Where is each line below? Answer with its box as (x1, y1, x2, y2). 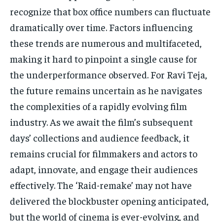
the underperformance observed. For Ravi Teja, (10, 68, 207, 80)
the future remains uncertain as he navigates (10, 83, 202, 96)
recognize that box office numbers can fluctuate (10, 4, 211, 17)
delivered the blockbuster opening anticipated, (10, 194, 209, 207)
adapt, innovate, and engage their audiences (10, 162, 198, 175)
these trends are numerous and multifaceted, (10, 36, 202, 49)
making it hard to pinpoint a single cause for (10, 52, 197, 65)
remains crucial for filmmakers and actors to (10, 147, 197, 159)
